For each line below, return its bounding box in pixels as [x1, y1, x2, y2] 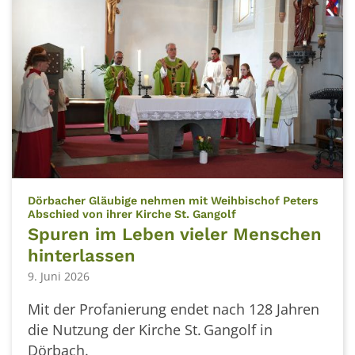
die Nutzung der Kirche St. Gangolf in [28, 320, 273, 340]
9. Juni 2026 [28, 269, 90, 284]
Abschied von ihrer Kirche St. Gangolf [28, 208, 236, 221]
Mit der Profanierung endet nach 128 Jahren [28, 300, 319, 319]
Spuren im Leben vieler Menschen [28, 223, 322, 244]
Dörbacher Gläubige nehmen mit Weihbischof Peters [28, 194, 319, 208]
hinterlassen [28, 245, 136, 265]
